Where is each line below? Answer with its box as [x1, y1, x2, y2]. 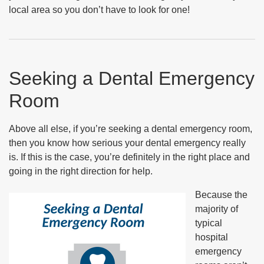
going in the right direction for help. [9, 166, 153, 176]
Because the [195, 190, 247, 200]
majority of [195, 204, 238, 214]
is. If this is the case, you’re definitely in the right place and [9, 152, 250, 162]
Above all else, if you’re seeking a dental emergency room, [9, 124, 252, 134]
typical [195, 218, 222, 228]
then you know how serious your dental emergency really [9, 138, 246, 148]
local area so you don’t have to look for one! [9, 5, 190, 15]
